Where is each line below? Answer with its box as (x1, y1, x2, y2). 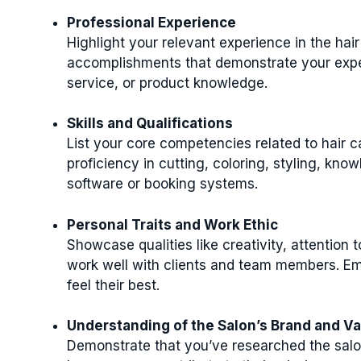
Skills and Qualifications (67, 115, 233, 131)
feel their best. (67, 276, 160, 293)
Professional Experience (67, 14, 236, 31)
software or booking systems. (67, 176, 258, 192)
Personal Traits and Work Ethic (67, 216, 278, 233)
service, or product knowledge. (67, 74, 268, 91)
